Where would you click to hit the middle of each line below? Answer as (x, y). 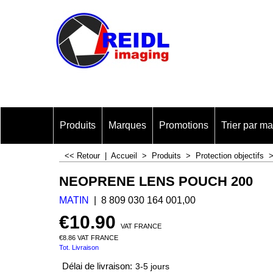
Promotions (184, 125)
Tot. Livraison (79, 247)
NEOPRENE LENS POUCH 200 (156, 181)
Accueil (125, 156)
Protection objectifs (230, 156)
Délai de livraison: (97, 267)
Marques (127, 125)
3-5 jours (152, 267)
